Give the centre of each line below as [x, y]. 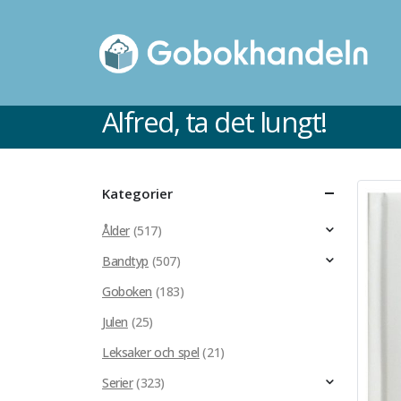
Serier [118, 383]
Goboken [128, 291]
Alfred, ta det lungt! [214, 122]
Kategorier [137, 193]
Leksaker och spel [151, 352]
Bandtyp [126, 261]
